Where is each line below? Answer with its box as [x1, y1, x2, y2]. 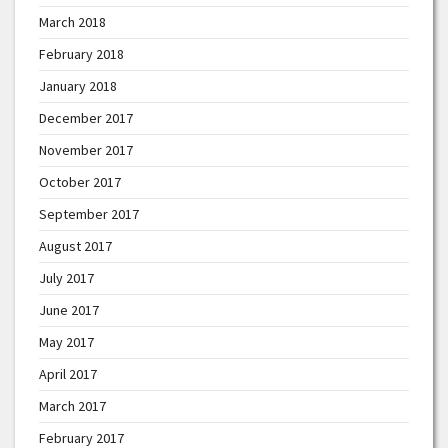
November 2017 [39, 141, 133, 160]
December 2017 [39, 109, 133, 128]
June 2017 [39, 301, 99, 320]
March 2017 [39, 397, 106, 416]
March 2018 [39, 13, 106, 32]
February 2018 [39, 45, 124, 64]
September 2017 [39, 205, 139, 224]
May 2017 [39, 333, 94, 352]
